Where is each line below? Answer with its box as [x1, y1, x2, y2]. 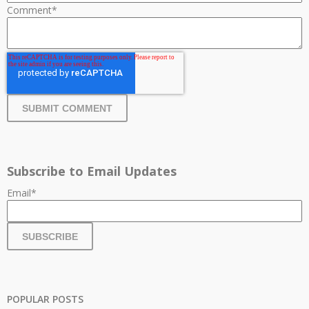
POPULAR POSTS [7, 292, 83, 306]
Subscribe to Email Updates [7, 163, 177, 180]
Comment [7, 3, 52, 17]
